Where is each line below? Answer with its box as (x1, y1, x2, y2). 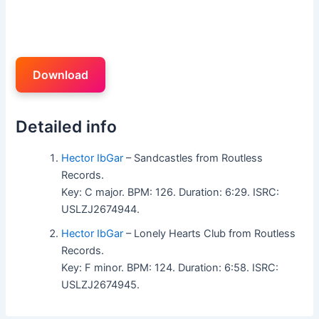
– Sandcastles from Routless (123, 151, 263, 164)
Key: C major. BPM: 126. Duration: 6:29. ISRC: (61, 185, 280, 199)
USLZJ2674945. (61, 278, 140, 291)
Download (33, 67, 89, 82)
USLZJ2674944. (61, 202, 140, 216)
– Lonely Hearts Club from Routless (123, 226, 296, 240)
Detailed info (16, 117, 117, 137)
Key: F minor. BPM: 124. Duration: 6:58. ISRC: (61, 261, 279, 274)
